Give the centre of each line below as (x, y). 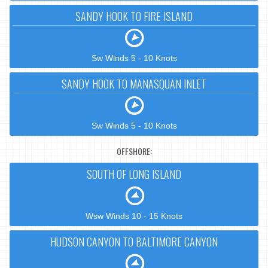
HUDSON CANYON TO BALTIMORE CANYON (134, 242)
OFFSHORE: (134, 151)
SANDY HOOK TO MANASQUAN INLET (134, 84)
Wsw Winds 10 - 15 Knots (134, 216)
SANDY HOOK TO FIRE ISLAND (134, 16)
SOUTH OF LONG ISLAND (134, 174)
